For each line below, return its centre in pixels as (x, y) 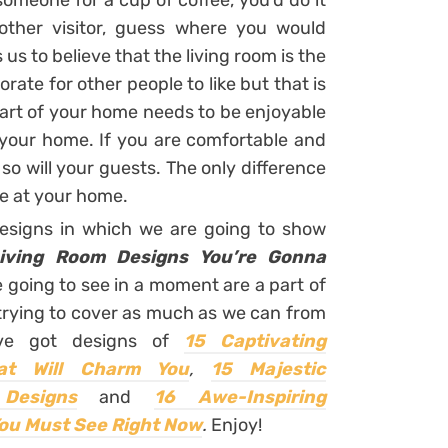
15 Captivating (255, 341)
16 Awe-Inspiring (240, 397)
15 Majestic (268, 369)
